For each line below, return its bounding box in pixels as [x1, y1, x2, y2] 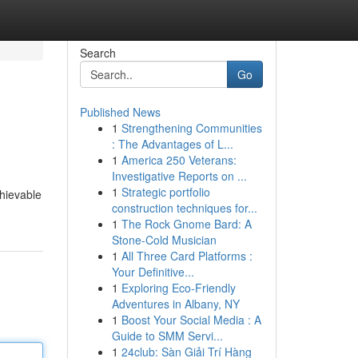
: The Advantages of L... [111, 136, 233, 152]
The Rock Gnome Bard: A [121, 216, 252, 232]
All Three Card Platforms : [121, 248, 253, 264]
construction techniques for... [111, 200, 257, 216]
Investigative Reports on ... [111, 168, 247, 184]
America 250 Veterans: [121, 152, 237, 168]
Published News [79, 104, 161, 120]
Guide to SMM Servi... [111, 328, 223, 344]
